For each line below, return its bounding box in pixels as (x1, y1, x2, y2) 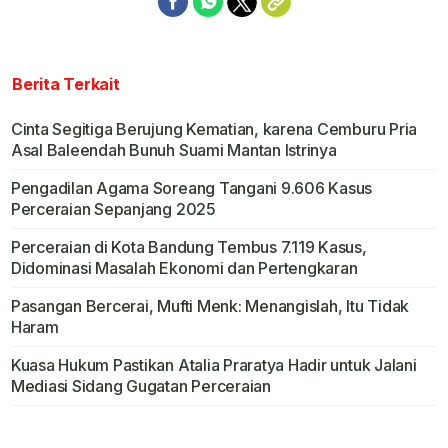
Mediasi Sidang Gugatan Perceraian (10, 376, 271, 397)
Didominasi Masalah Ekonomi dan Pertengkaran (10, 258, 358, 279)
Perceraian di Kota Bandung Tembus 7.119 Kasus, (10, 237, 367, 258)
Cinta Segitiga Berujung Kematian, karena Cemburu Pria (10, 119, 418, 140)
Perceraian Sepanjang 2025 (10, 199, 216, 220)
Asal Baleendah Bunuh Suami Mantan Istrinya (10, 140, 337, 161)
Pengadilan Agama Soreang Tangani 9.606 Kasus (10, 178, 373, 199)
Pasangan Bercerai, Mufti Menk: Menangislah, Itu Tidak (10, 296, 410, 317)
